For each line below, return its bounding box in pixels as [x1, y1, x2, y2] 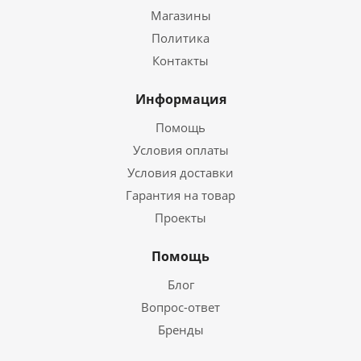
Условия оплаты [132, 142, 229, 158]
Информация [135, 90, 226, 108]
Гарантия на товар [126, 187, 235, 203]
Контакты [152, 52, 209, 68]
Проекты [155, 210, 206, 226]
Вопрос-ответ [141, 299, 220, 315]
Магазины [150, 7, 211, 23]
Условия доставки [127, 164, 234, 180]
